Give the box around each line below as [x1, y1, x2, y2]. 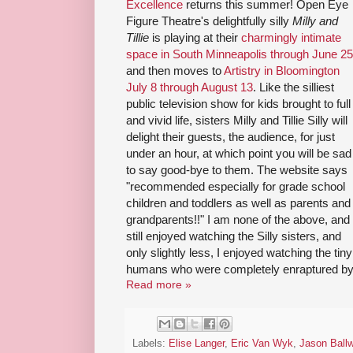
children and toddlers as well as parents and [126, 196, 351, 210]
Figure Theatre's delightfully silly [126, 14, 292, 28]
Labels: [132, 338, 169, 350]
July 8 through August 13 [126, 80, 253, 95]
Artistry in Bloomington [224, 64, 340, 78]
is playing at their [149, 31, 241, 45]
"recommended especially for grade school [126, 180, 345, 194]
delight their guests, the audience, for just [126, 130, 335, 144]
